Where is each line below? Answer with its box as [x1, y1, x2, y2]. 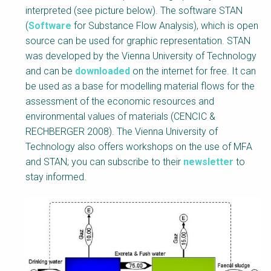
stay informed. [25, 171, 89, 183]
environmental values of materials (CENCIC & [25, 111, 215, 123]
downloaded [75, 65, 130, 77]
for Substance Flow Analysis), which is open [71, 20, 258, 32]
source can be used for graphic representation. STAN [25, 35, 250, 47]
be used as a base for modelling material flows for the [25, 80, 255, 93]
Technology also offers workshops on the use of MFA [25, 141, 252, 153]
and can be [25, 65, 75, 77]
